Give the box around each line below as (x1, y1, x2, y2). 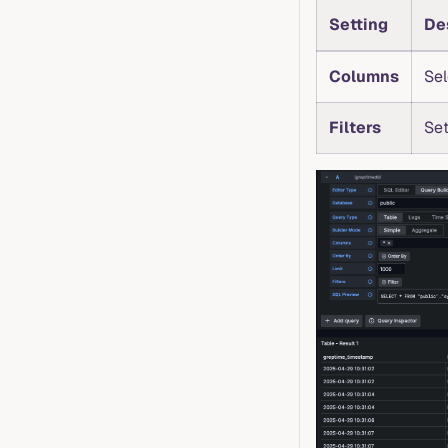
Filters (329, 117, 381, 139)
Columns (329, 66, 399, 88)
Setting (329, 14, 388, 36)
